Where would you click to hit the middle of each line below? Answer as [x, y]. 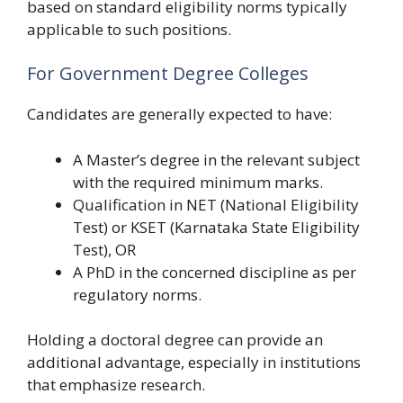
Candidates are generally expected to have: [179, 114]
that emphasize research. [116, 385]
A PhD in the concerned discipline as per [215, 272]
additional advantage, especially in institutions [194, 363]
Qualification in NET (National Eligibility [216, 204]
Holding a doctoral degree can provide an [175, 340]
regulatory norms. [137, 294]
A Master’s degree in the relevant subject [216, 159]
